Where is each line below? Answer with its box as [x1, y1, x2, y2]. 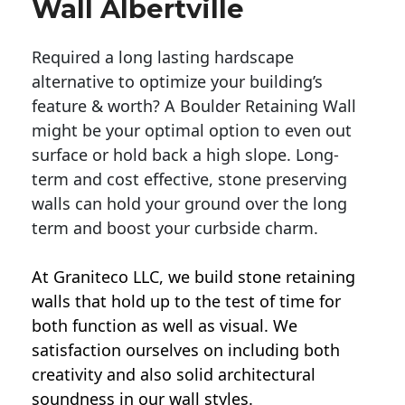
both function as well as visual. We [32, 315, 297, 337]
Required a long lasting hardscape [32, 46, 294, 69]
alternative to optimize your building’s [32, 71, 323, 93]
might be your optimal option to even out [32, 119, 352, 142]
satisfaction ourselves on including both [32, 339, 340, 362]
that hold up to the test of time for [71, 290, 341, 313]
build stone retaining [194, 266, 355, 288]
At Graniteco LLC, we [32, 266, 194, 288]
